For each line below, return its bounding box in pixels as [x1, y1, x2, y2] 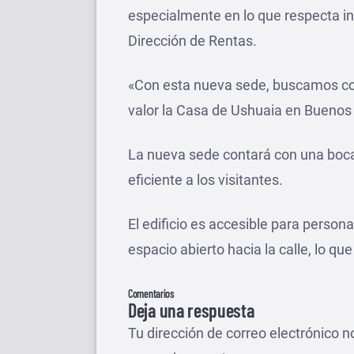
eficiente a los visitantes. [128, 171, 283, 188]
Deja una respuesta [128, 299, 254, 322]
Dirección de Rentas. [128, 32, 257, 49]
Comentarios [128, 287, 175, 300]
